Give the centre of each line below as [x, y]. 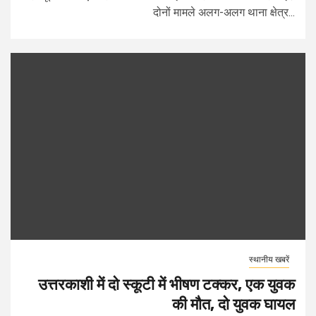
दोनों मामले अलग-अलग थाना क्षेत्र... [224, 12]
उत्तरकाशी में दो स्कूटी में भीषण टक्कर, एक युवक [166, 285]
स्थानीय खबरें [269, 260]
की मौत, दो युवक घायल [233, 304]
